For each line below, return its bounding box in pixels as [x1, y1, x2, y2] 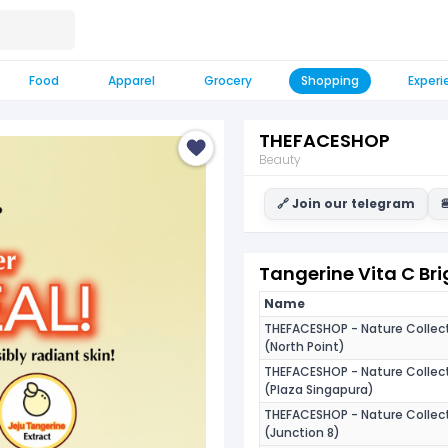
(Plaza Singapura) [263, 381, 374, 398]
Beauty [258, 150, 301, 168]
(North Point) [263, 338, 345, 355]
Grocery [204, 71, 252, 89]
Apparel [108, 71, 155, 89]
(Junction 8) [263, 424, 340, 441]
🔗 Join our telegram [276, 195, 415, 212]
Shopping [301, 71, 359, 89]
